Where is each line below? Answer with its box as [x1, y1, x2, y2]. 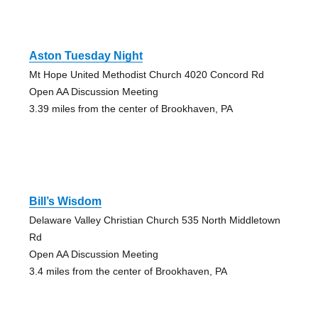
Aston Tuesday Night [28, 49, 143, 62]
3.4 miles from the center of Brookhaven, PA [28, 265, 227, 277]
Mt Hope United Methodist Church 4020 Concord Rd [28, 68, 264, 80]
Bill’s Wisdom [28, 194, 102, 207]
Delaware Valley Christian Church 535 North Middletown [28, 214, 280, 226]
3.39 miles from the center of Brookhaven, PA [28, 102, 233, 114]
